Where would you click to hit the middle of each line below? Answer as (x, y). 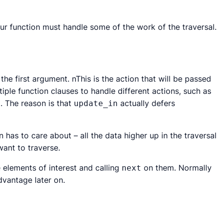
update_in (96, 103)
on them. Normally (176, 168)
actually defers (146, 103)
